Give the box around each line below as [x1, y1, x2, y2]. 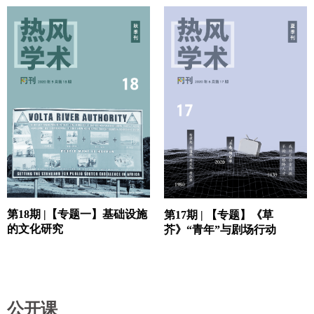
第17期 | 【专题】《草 [164, 209, 200, 221]
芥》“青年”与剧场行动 [164, 224, 276, 236]
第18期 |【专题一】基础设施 [7, 207, 147, 220]
